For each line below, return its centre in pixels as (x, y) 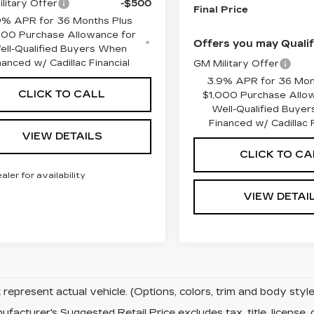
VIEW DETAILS (62, 137)
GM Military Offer (237, 63)
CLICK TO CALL (62, 95)
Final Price (221, 9)
